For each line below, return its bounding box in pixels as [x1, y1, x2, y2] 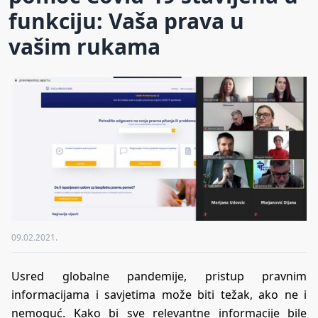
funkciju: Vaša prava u [9, 6, 244, 35]
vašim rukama [9, 31, 160, 61]
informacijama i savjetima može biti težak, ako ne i [11, 286, 307, 302]
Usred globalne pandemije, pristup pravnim [11, 268, 307, 284]
